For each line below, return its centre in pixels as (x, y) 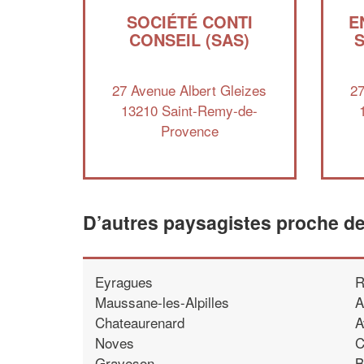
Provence (189, 130)
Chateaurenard (140, 322)
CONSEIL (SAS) (190, 39)
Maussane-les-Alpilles (162, 301)
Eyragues (124, 281)
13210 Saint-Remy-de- (190, 110)
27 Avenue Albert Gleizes (190, 89)
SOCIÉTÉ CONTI (189, 22)
